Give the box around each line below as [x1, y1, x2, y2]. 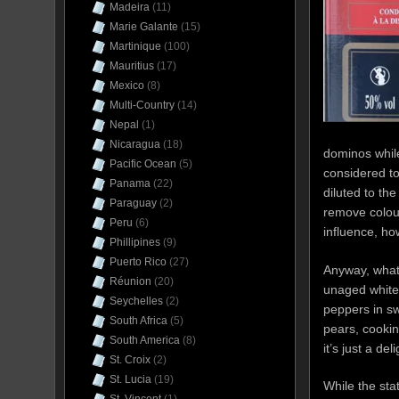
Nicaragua [110, 138, 160, 151]
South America [110, 334, 180, 346]
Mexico [110, 79, 144, 92]
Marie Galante [110, 20, 178, 33]
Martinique [110, 40, 161, 53]
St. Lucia [110, 373, 151, 386]
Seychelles [110, 295, 163, 307]
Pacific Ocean [110, 158, 176, 170]
